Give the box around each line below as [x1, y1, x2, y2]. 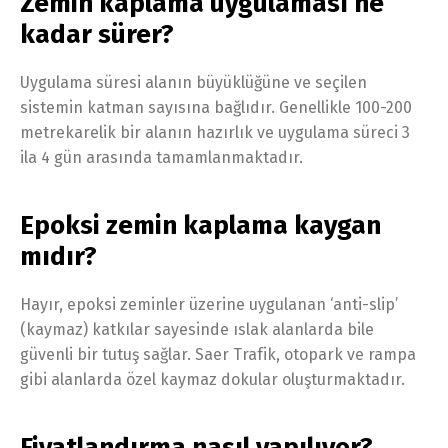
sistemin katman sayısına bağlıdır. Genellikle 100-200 [20, 97, 412, 117]
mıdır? [20, 240, 97, 272]
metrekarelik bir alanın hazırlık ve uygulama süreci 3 [20, 122, 410, 142]
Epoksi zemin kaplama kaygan [20, 209, 381, 241]
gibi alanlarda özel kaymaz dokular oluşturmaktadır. [20, 369, 405, 389]
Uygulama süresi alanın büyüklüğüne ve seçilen [20, 72, 367, 92]
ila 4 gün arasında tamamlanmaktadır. [20, 147, 303, 167]
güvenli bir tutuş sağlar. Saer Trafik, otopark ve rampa [20, 344, 416, 364]
